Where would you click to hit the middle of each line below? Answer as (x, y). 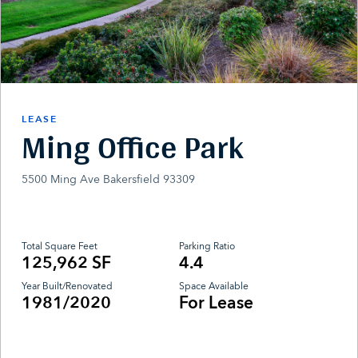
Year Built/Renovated (68, 287)
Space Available (214, 287)
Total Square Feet (60, 246)
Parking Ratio (207, 246)
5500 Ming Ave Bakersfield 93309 (109, 179)
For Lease (216, 304)
